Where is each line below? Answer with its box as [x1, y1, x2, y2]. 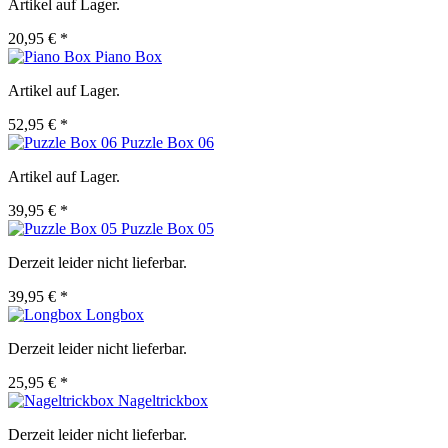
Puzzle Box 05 [121, 220, 214, 238]
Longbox [86, 306, 144, 324]
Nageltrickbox [118, 392, 208, 410]
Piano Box [95, 48, 162, 66]
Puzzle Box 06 [121, 134, 214, 152]
